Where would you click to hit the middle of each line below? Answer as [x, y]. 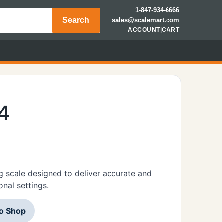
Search [76, 20]
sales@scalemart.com [146, 20]
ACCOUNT [144, 30]
